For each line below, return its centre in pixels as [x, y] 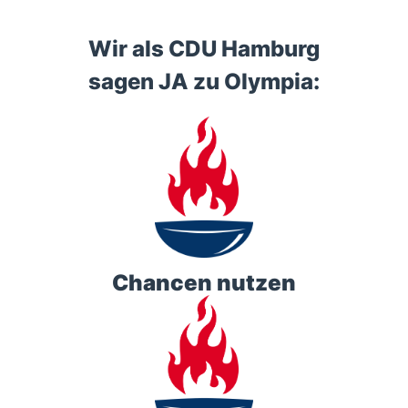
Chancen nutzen [204, 282]
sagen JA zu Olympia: [204, 82]
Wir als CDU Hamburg [204, 49]
